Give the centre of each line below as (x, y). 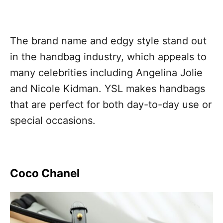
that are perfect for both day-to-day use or (111, 104)
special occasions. (53, 120)
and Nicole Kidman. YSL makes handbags (108, 88)
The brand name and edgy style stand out (108, 41)
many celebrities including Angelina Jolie (106, 72)
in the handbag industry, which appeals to (108, 56)
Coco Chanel (45, 173)
